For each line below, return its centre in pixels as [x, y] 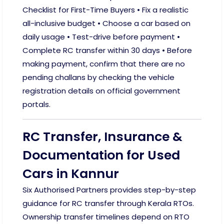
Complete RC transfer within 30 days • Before [107, 50]
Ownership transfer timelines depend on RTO [106, 217]
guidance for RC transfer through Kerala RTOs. [108, 203]
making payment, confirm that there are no [104, 64]
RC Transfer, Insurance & [102, 137]
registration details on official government [101, 91]
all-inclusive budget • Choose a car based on [106, 23]
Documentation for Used [101, 155]
